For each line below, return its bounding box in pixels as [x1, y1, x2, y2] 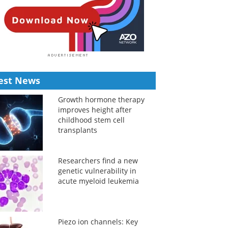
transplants [58, 125, 97, 135]
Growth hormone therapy [58, 95, 145, 104]
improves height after [58, 105, 132, 115]
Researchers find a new [58, 156, 138, 165]
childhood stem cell [58, 115, 125, 125]
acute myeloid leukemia [58, 176, 139, 186]
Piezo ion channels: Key [58, 217, 138, 226]
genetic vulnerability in [58, 166, 136, 176]
